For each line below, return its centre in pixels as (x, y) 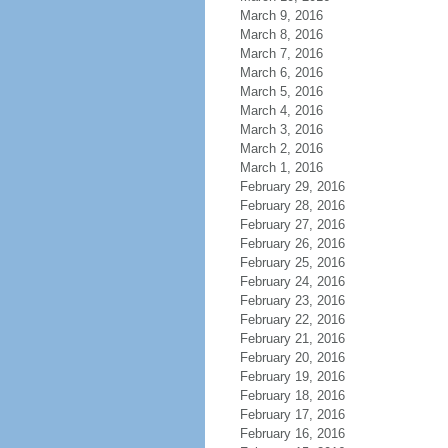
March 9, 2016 (281, 15)
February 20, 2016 (292, 357)
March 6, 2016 (281, 72)
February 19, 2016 (292, 376)
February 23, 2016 (292, 300)
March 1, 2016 (281, 167)
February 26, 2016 (292, 243)
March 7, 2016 (281, 53)
